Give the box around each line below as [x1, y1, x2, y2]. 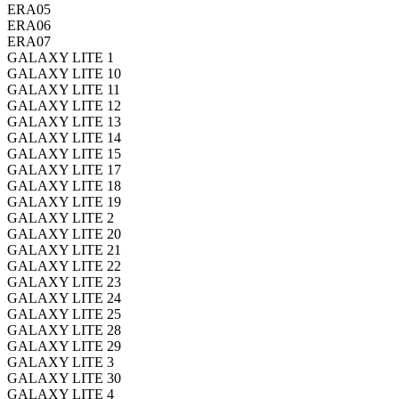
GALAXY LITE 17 [7, 161, 121, 177]
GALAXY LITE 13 [7, 113, 121, 129]
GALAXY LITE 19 [7, 193, 121, 209]
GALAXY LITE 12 [7, 97, 121, 113]
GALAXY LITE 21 [7, 241, 121, 257]
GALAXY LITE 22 [7, 257, 121, 273]
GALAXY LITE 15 [7, 145, 121, 161]
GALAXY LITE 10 [7, 65, 121, 81]
